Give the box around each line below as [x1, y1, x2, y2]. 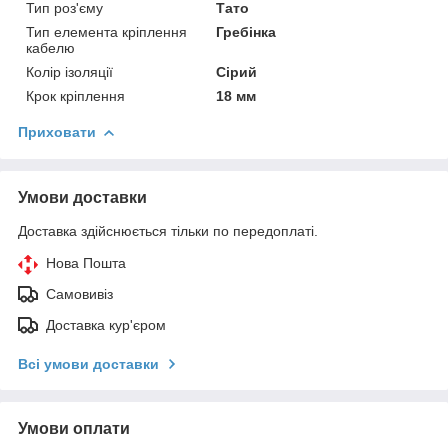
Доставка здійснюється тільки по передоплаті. [18, 222, 318, 239]
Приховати [18, 123, 96, 140]
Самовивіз [46, 285, 113, 302]
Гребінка [216, 23, 277, 40]
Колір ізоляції [26, 63, 113, 80]
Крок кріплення [26, 87, 125, 104]
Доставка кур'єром [46, 316, 166, 333]
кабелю [26, 39, 75, 56]
